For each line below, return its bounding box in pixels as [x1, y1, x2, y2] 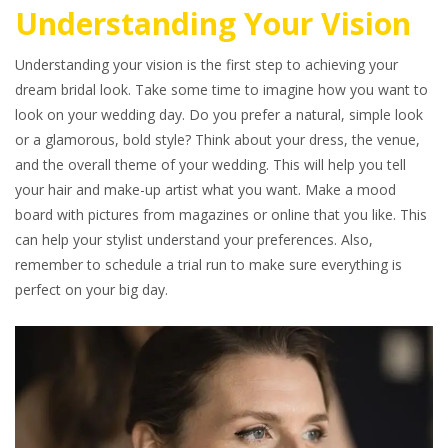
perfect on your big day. [15, 280, 172, 299]
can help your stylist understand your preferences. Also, [15, 230, 373, 249]
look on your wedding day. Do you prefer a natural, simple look [15, 105, 423, 124]
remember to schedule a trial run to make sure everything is [15, 255, 402, 274]
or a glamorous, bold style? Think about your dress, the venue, [15, 130, 420, 149]
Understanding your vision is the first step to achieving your [15, 55, 398, 74]
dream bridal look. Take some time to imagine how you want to [15, 80, 428, 99]
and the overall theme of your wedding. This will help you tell [15, 155, 406, 174]
